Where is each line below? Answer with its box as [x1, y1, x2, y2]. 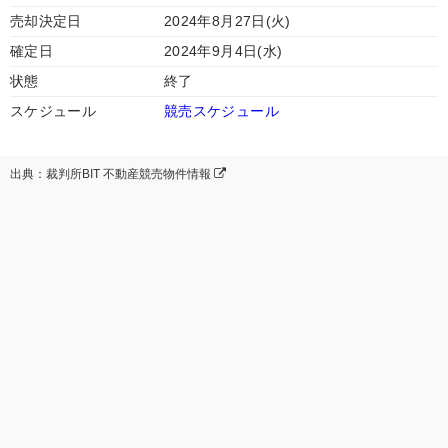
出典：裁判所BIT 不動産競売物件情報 [10, 167, 214, 181]
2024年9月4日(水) [164, 43, 283, 59]
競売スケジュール [164, 103, 279, 119]
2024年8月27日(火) [164, 13, 291, 29]
